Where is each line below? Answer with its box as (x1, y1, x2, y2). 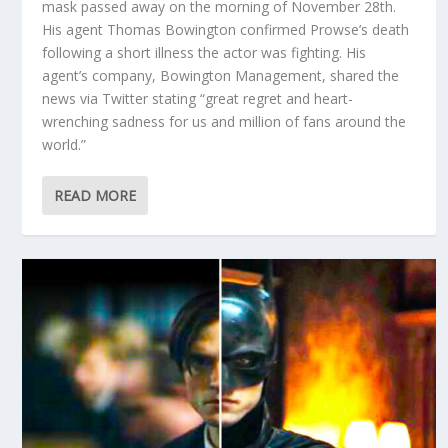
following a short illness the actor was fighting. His (42, 42, 367, 62)
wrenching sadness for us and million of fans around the (42, 111, 407, 131)
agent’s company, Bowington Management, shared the (42, 65, 400, 85)
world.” (42, 134, 87, 154)
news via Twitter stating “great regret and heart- (42, 88, 354, 108)
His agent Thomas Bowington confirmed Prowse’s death (42, 19, 410, 39)
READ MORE (54, 185, 137, 205)
